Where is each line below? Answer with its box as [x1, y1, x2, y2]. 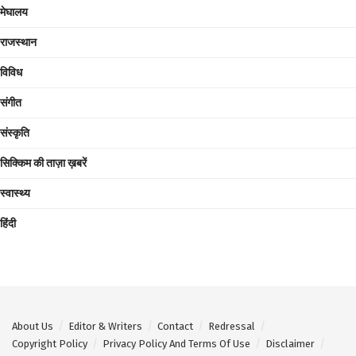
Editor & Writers [68, 320, 142, 333]
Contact [157, 320, 193, 333]
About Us [12, 320, 53, 333]
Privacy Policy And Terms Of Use [103, 338, 250, 350]
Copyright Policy [12, 338, 87, 350]
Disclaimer [265, 338, 315, 350]
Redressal [208, 320, 255, 333]
